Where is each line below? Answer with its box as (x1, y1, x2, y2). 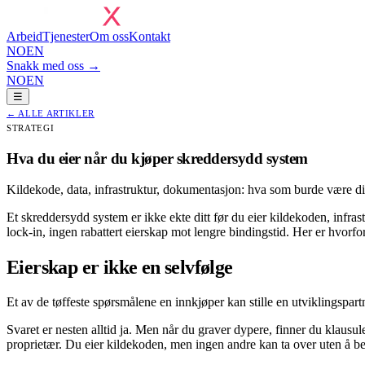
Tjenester (42, 29, 90, 43)
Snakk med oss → (7, 59, 100, 73)
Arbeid (7, 29, 42, 43)
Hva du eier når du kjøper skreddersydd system (7, 149, 308, 167)
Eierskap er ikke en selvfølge (7, 257, 233, 279)
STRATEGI (7, 123, 55, 133)
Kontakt (129, 29, 170, 43)
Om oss (90, 29, 129, 43)
